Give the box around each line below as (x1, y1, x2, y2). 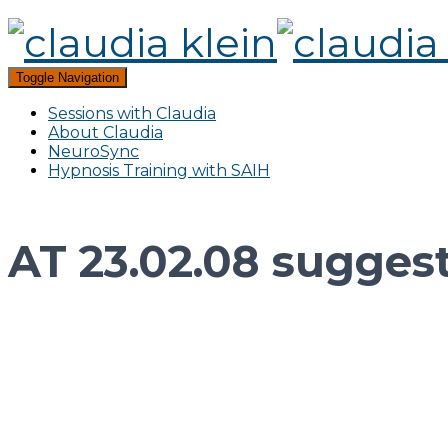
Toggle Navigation (16, 70, 119, 85)
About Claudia (48, 123, 163, 142)
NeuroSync (48, 142, 139, 161)
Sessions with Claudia (48, 104, 216, 123)
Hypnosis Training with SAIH (48, 161, 270, 180)
